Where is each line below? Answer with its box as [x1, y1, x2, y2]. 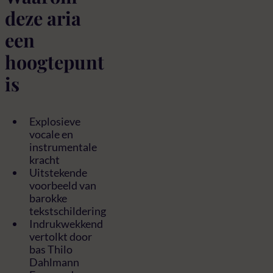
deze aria [5, 5, 81, 31]
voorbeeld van [29, 178, 96, 192]
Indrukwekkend [29, 216, 103, 230]
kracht [29, 152, 60, 166]
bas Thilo [29, 242, 73, 256]
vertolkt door [29, 229, 92, 243]
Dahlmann [29, 255, 79, 269]
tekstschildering [29, 204, 106, 218]
